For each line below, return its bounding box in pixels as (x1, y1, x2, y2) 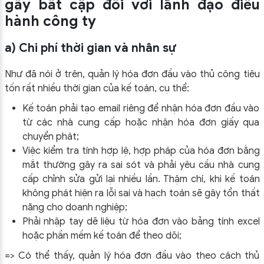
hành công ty (4, 12, 96, 30)
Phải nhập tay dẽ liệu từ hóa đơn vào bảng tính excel (22, 215, 260, 227)
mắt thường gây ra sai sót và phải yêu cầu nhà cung (22, 159, 260, 171)
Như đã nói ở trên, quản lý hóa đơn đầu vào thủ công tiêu (4, 68, 260, 80)
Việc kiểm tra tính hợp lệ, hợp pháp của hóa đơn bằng (22, 144, 260, 157)
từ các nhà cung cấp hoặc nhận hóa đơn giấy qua (22, 116, 260, 128)
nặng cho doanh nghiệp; (22, 201, 127, 213)
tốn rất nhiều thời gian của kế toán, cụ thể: (4, 82, 189, 94)
